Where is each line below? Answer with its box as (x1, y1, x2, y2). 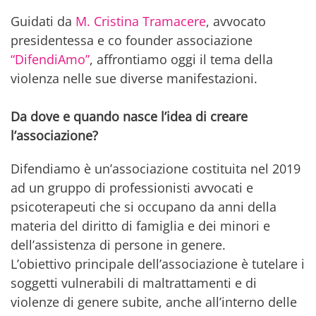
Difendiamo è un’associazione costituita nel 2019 (11, 160, 300, 178)
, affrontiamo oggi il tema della (90, 51, 273, 68)
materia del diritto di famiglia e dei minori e (11, 217, 270, 235)
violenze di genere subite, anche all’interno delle (11, 293, 297, 311)
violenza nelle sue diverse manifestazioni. (11, 70, 257, 87)
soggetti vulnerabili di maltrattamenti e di (11, 274, 257, 292)
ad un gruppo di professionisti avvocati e (11, 179, 253, 197)
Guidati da (11, 13, 75, 30)
